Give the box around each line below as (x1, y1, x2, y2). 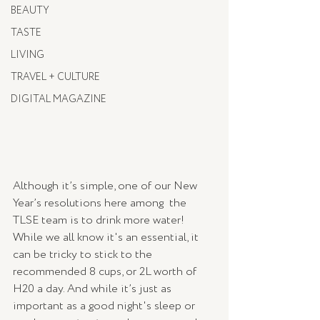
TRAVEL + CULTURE (11, 70, 100, 84)
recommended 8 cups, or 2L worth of (13, 264, 199, 281)
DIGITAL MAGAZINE (11, 92, 106, 106)
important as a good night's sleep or (13, 298, 198, 315)
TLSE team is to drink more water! (13, 212, 187, 229)
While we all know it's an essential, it (13, 229, 201, 246)
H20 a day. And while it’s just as (13, 281, 174, 298)
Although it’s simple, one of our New (13, 178, 200, 195)
